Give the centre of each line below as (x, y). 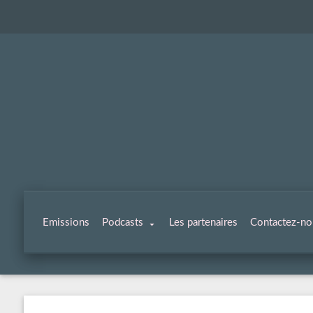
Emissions (66, 223)
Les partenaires (203, 223)
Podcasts (122, 223)
